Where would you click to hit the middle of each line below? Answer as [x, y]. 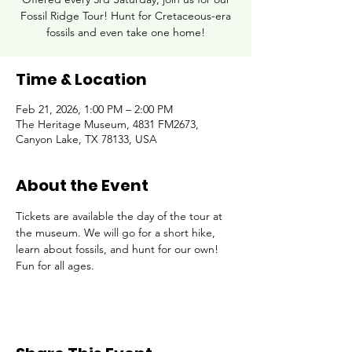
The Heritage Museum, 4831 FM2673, [107, 124]
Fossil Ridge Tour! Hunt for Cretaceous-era [126, 16]
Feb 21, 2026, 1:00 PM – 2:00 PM [94, 109]
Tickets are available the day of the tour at [121, 216]
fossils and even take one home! [126, 32]
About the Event [82, 185]
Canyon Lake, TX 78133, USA [86, 139]
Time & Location [81, 79]
